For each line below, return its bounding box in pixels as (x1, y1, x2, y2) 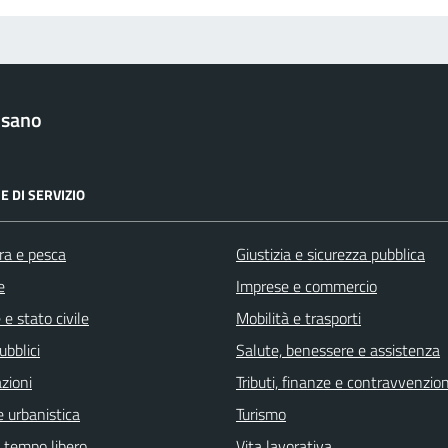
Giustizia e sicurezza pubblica (236, 242, 425, 266)
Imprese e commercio (236, 274, 377, 298)
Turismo (236, 402, 286, 426)
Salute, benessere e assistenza (236, 338, 440, 362)
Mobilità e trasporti (236, 306, 361, 330)
